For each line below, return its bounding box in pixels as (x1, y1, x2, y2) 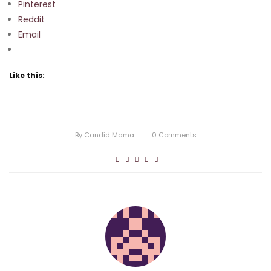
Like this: (9, 70, 45, 80)
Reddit (18, 13, 45, 25)
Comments (156, 129, 197, 140)
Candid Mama (83, 129, 134, 140)
